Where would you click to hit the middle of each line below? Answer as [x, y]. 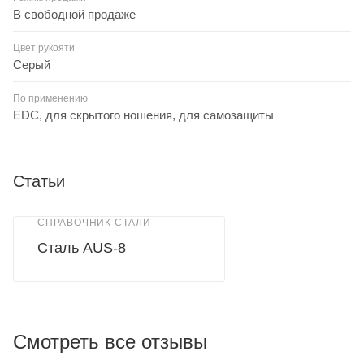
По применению [50, 98]
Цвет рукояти [44, 48]
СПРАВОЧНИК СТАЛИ [94, 222]
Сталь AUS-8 [82, 247]
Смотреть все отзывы [110, 341]
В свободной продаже [74, 14]
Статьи [39, 181]
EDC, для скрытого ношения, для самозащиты [143, 115]
